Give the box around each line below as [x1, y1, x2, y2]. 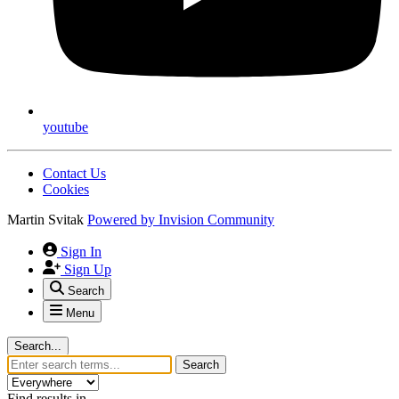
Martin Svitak [7, 212, 84, 228]
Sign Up [64, 262, 111, 278]
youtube [43, 119, 88, 135]
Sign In [61, 244, 102, 260]
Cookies [43, 182, 89, 198]
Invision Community [159, 212, 274, 228]
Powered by [87, 212, 159, 228]
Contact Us [43, 166, 106, 182]
